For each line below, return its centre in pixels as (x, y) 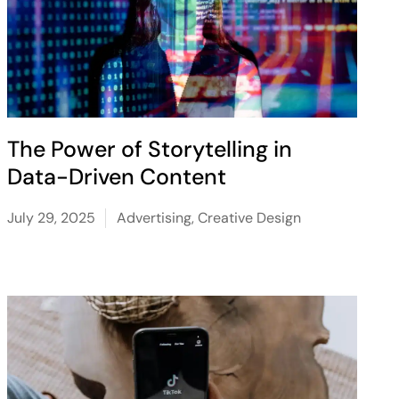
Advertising (154, 218)
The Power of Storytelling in (149, 149)
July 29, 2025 (51, 218)
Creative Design (249, 218)
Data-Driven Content (116, 177)
